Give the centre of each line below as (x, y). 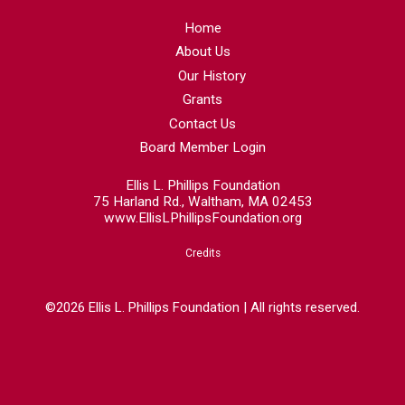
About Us (202, 52)
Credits (202, 253)
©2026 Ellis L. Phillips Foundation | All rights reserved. (202, 307)
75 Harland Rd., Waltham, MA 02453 (202, 201)
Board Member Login (202, 147)
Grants (202, 99)
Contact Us (202, 123)
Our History (212, 75)
